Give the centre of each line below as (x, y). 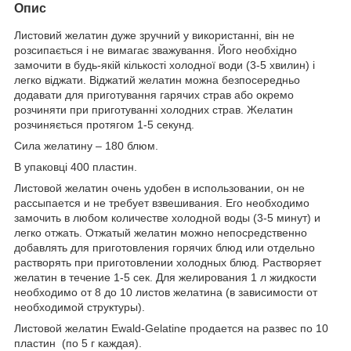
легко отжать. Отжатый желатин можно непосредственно (161, 233)
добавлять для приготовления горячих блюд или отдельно (165, 248)
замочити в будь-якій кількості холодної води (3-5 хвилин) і (165, 65)
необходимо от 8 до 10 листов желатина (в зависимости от (166, 293)
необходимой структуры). (80, 308)
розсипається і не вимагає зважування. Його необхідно (156, 51)
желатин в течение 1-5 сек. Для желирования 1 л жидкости (165, 278)
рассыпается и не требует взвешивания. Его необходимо (162, 203)
